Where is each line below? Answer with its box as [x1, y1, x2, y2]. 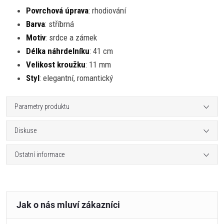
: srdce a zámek [45, 32, 97, 42]
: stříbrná [45, 19, 74, 29]
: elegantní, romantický [39, 73, 113, 83]
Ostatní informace [14, 150, 64, 158]
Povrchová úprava [26, 5, 88, 15]
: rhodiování [88, 5, 126, 15]
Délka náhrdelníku [26, 46, 89, 56]
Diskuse [14, 126, 36, 134]
